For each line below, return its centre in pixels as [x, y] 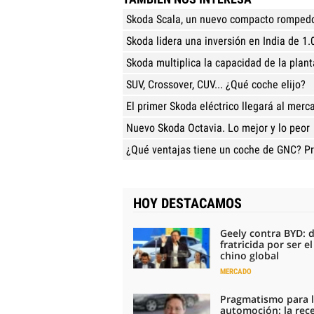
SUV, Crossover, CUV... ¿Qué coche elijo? [216, 84]
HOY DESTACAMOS [187, 203]
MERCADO [236, 271]
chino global [250, 255]
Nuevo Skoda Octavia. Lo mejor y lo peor [218, 128]
